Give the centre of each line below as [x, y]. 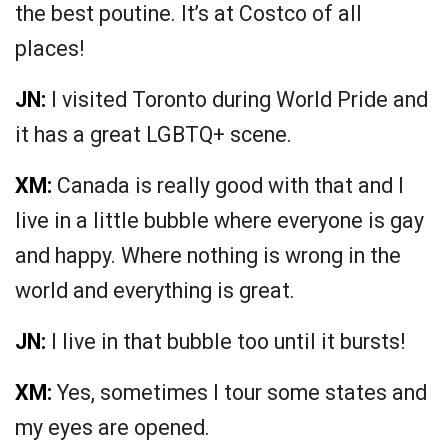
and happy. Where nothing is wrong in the [208, 256]
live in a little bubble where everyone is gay [219, 221]
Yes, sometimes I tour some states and [239, 393]
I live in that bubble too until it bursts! [225, 342]
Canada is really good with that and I [228, 186]
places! [49, 49]
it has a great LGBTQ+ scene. [153, 135]
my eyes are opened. [112, 428]
